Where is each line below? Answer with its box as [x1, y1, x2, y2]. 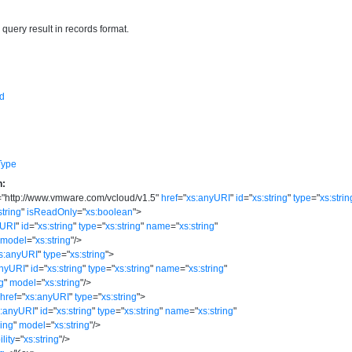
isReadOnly [27, 206, 78, 218]
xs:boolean [86, 206, 134, 218]
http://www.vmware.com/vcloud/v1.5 [5, 192, 156, 203]
